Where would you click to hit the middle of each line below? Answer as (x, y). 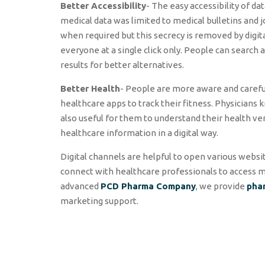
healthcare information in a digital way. (139, 132)
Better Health (90, 88)
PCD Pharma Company (148, 186)
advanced (80, 186)
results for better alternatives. (122, 64)
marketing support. (99, 201)
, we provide (221, 186)
